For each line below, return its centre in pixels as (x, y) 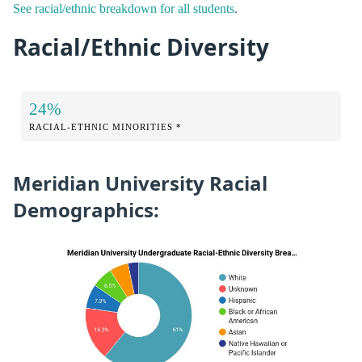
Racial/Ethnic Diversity (141, 47)
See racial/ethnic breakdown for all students (124, 9)
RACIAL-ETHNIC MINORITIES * (105, 126)
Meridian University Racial (140, 183)
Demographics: (86, 209)
